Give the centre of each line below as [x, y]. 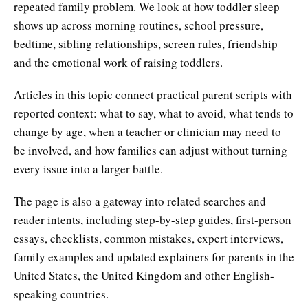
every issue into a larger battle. [88, 168]
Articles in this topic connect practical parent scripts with [153, 94]
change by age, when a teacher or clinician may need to [147, 131]
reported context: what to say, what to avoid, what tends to [154, 113]
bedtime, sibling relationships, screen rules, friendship [146, 43]
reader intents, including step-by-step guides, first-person [153, 219]
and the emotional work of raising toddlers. [118, 62]
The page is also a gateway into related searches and [140, 201]
